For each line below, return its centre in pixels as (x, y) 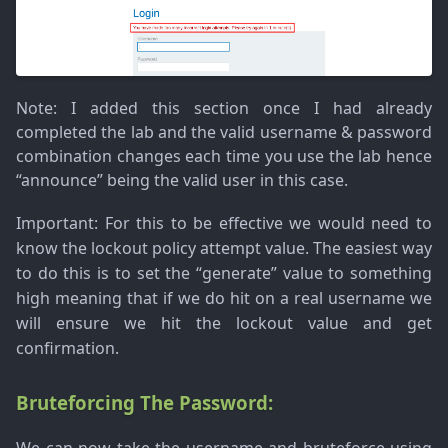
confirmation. (67, 347)
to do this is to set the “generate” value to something (224, 272)
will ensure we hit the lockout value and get (224, 322)
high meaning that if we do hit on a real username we (224, 297)
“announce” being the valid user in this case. (182, 179)
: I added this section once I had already (242, 107)
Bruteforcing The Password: (144, 402)
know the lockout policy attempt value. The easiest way (224, 247)
